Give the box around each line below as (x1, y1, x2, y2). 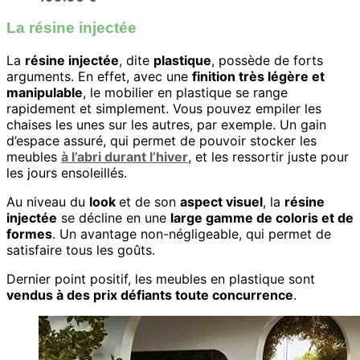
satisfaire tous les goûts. (6, 242, 155, 258)
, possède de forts (211, 52, 323, 68)
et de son (119, 194, 180, 210)
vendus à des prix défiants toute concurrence (6, 287, 293, 303)
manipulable (6, 84, 83, 100)
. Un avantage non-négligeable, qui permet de (52, 226, 331, 242)
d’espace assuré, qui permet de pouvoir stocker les (6, 133, 317, 149)
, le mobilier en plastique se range (83, 84, 288, 100)
